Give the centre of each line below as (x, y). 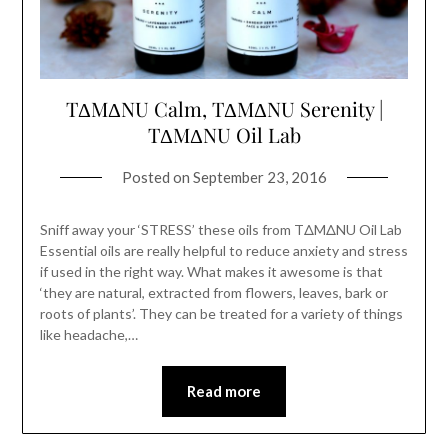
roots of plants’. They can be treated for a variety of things (221, 314)
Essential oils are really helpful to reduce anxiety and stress (223, 251)
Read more (224, 391)
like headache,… (88, 335)
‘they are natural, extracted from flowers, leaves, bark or (213, 293)
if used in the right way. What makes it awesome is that (211, 272)
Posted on (157, 177)
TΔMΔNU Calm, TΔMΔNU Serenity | (224, 109)
